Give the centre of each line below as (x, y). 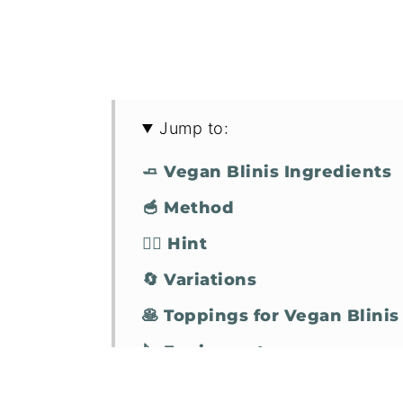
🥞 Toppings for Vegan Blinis (271, 316)
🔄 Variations (199, 280)
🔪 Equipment (204, 352)
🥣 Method (188, 208)
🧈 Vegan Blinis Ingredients (267, 172)
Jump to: (194, 128)
